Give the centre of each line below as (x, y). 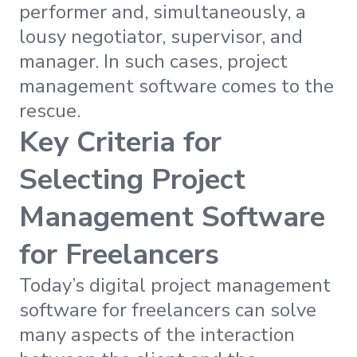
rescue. (50, 110)
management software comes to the (177, 86)
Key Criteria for (120, 142)
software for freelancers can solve (168, 310)
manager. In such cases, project (153, 61)
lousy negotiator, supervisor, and (161, 36)
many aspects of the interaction (157, 334)
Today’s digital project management (175, 285)
